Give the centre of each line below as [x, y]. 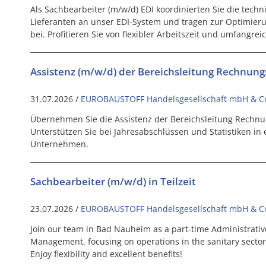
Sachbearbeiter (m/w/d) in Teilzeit [113, 181]
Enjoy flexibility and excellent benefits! [106, 254]
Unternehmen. [59, 144]
